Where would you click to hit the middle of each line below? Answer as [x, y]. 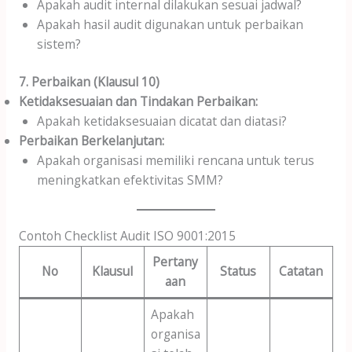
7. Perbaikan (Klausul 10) [89, 82]
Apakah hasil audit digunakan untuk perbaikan [170, 25]
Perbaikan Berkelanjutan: [91, 141]
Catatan [301, 271]
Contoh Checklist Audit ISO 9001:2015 [127, 235]
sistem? [59, 44]
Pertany [176, 261]
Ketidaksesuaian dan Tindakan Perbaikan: [138, 102]
